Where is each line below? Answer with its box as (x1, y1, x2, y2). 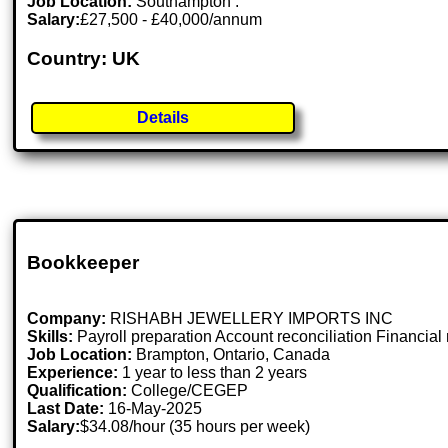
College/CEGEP (127, 382, 249, 400)
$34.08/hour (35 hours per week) (80, 418, 311, 436)
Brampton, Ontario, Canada (136, 346, 331, 364)
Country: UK (27, 47, 141, 69)
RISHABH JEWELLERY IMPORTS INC (106, 310, 394, 328)
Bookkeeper (27, 251, 140, 273)
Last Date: (27, 400, 109, 418)
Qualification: (27, 382, 128, 400)
